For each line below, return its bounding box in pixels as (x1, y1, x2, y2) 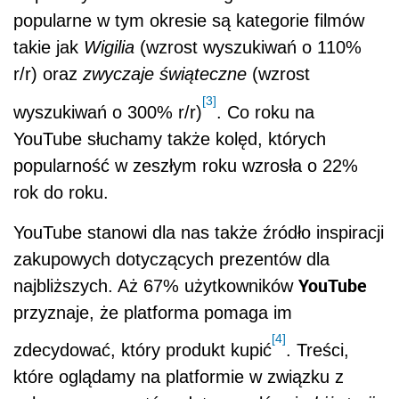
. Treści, (286, 339, 349, 360)
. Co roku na (216, 102, 314, 122)
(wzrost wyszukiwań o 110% (134, 37, 362, 58)
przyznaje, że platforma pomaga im (13, 302, 292, 322)
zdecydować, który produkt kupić (13, 339, 272, 360)
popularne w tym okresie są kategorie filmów (13, 11, 364, 31)
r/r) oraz (13, 64, 83, 85)
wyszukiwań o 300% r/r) (13, 102, 202, 122)
